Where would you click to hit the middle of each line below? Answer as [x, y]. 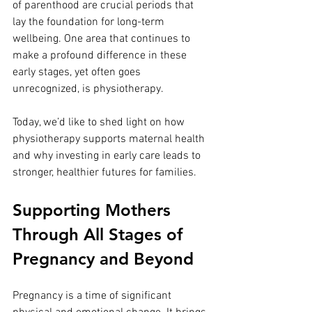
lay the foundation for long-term [90, 23]
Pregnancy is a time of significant [93, 296]
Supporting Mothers [94, 210]
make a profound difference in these [101, 56]
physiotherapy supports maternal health [110, 140]
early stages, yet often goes [78, 73]
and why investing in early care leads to [108, 156]
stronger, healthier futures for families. [104, 173]
